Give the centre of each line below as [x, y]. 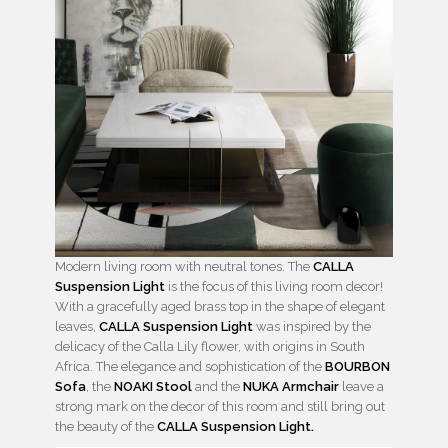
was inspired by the [312, 327]
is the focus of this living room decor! [274, 287]
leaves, [77, 327]
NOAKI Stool [153, 387]
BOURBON [357, 367]
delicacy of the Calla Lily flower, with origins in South [210, 347]
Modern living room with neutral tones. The [184, 267]
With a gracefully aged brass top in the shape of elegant [220, 307]
